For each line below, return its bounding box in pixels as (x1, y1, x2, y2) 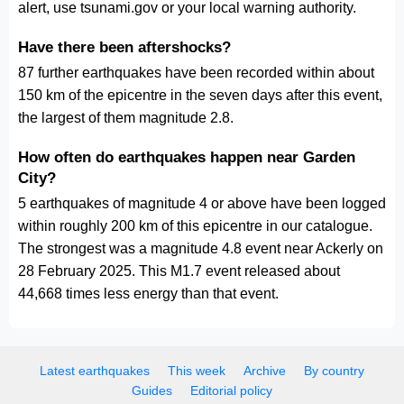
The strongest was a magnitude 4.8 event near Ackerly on (18, 241, 383, 256)
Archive (243, 363, 286, 378)
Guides (132, 383, 172, 398)
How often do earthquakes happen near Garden (18, 148, 355, 166)
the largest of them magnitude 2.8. (18, 110, 234, 125)
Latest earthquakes (40, 363, 150, 378)
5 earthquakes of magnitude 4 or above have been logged (18, 196, 386, 211)
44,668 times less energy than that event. (18, 286, 279, 301)
